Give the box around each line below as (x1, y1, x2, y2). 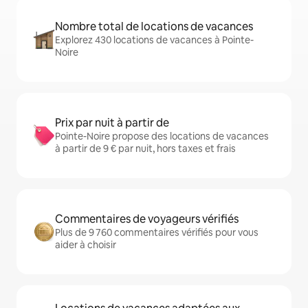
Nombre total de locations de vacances (55, 19, 253, 34)
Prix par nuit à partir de (55, 115, 169, 131)
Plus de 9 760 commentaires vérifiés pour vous (55, 226, 258, 239)
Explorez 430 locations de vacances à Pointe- (55, 34, 254, 47)
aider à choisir (55, 239, 116, 252)
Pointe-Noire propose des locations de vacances (55, 130, 269, 143)
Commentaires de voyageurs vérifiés (55, 212, 239, 227)
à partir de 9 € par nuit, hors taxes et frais (55, 142, 236, 155)
